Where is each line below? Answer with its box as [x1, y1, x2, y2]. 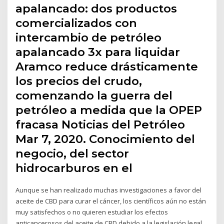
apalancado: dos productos [15, 1, 177, 16]
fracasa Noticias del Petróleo [15, 117, 185, 132]
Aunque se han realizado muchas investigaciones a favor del [15, 185, 202, 195]
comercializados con [15, 16, 137, 30]
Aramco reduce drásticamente [15, 59, 198, 74]
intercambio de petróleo [15, 30, 162, 45]
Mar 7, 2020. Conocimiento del [15, 132, 195, 146]
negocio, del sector [15, 146, 129, 161]
